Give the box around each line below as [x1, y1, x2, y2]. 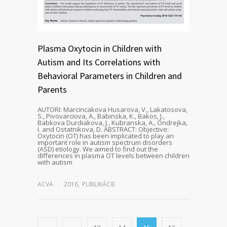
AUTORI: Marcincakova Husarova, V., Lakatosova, [37, 104, 187, 114]
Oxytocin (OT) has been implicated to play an [37, 131, 174, 140]
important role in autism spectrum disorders [37, 137, 172, 147]
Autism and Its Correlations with [37, 56, 160, 68]
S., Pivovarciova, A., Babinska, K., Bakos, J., [37, 111, 165, 121]
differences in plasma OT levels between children [37, 150, 190, 160]
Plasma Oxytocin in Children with [37, 42, 162, 54]
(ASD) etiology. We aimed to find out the [37, 144, 158, 154]
